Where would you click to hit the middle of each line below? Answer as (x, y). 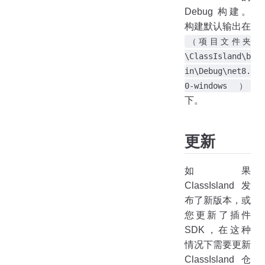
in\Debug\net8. (218, 71)
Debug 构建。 (218, 11)
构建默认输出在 (218, 26)
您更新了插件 (218, 215)
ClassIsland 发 (218, 186)
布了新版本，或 (218, 201)
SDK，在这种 (218, 230)
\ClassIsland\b (218, 56)
